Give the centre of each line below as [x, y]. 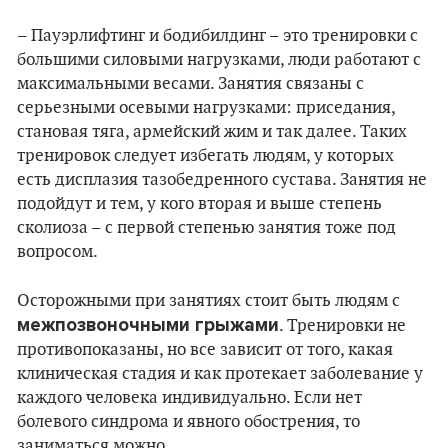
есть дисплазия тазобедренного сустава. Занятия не [222, 180]
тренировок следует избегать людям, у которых [205, 156]
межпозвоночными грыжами [148, 325]
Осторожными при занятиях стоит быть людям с [208, 301]
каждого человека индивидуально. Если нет [189, 398]
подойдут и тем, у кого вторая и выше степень [199, 204]
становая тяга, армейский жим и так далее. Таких [212, 132]
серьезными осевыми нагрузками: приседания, [206, 108]
